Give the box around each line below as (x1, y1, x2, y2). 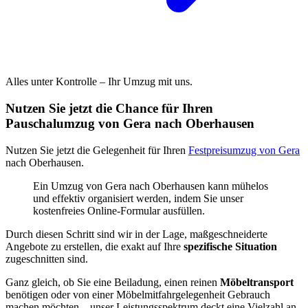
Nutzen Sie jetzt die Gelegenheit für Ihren (5, 144, 188, 156)
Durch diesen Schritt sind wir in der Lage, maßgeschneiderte (5, 228, 267, 240)
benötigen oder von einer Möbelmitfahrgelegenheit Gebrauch (5, 288, 270, 300)
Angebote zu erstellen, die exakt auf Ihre (5, 240, 181, 252)
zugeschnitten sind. (5, 252, 88, 265)
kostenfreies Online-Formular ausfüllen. (33, 204, 205, 217)
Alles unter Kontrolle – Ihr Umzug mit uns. (5, 76, 192, 88)
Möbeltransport (220, 276, 294, 288)
